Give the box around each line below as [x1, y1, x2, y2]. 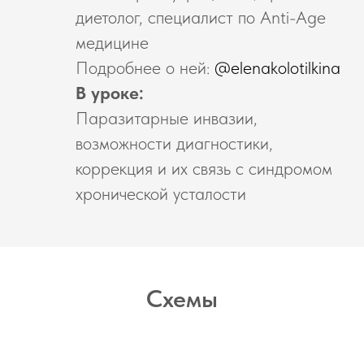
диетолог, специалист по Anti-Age [76, 6, 326, 28]
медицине [76, 32, 149, 54]
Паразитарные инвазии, [76, 107, 258, 129]
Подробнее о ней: [76, 57, 214, 79]
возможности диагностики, [76, 132, 273, 154]
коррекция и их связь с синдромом [76, 158, 332, 180]
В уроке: [76, 82, 144, 104]
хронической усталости [76, 183, 246, 205]
